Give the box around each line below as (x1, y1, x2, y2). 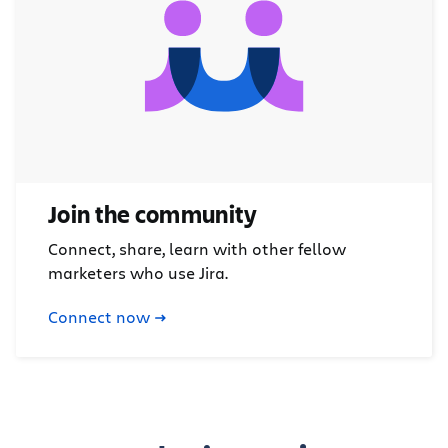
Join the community (48, 198, 258, 231)
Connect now (48, 306, 150, 328)
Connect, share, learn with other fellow (48, 238, 346, 260)
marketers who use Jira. (48, 262, 228, 284)
